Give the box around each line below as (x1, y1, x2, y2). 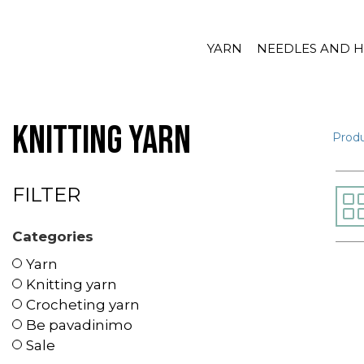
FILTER (12, 183, 80, 206)
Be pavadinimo (26, 316, 132, 333)
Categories (12, 228, 93, 245)
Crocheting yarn (26, 296, 140, 313)
